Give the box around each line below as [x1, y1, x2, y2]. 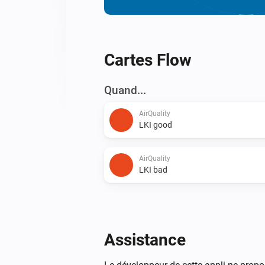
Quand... [104, 83, 146, 97]
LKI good [139, 119, 172, 130]
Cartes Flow [104, 50, 192, 70]
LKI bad [139, 164, 167, 174]
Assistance [104, 230, 186, 250]
